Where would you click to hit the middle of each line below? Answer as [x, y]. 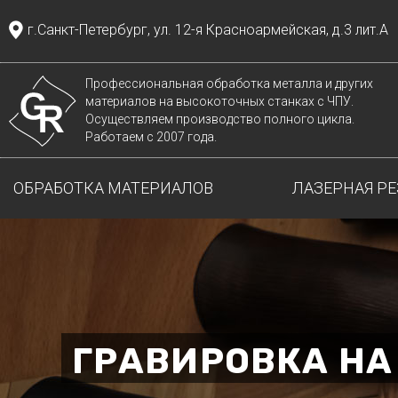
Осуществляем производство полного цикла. [220, 119]
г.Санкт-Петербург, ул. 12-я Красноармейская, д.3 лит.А [208, 30]
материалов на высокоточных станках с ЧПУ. [220, 101]
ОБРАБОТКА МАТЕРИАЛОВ [113, 188]
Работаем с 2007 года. [151, 137]
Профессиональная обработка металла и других [230, 84]
